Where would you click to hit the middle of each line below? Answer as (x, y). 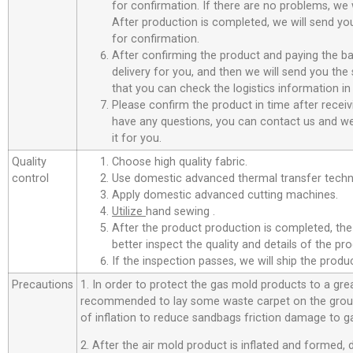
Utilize (129, 211)
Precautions (43, 284)
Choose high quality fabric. (180, 162)
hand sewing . (180, 211)
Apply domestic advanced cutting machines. (225, 195)
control (30, 178)
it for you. (137, 138)
